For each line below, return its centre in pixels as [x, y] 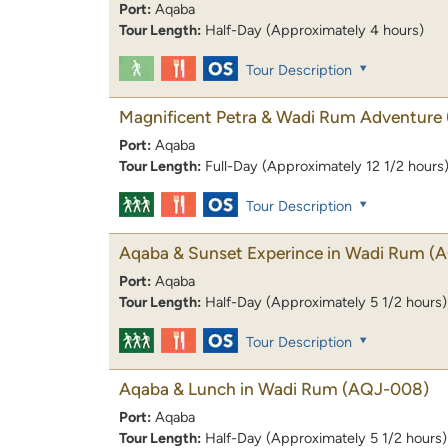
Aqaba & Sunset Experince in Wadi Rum [272, 253]
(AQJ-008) [385, 389]
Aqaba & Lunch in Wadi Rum [228, 389]
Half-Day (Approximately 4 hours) [314, 29]
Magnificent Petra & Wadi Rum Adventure [280, 116]
